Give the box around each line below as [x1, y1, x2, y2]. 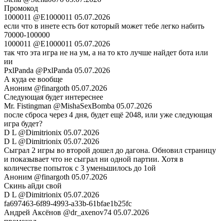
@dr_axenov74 [63, 208, 111, 217]
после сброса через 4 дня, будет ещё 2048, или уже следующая [4, 110, 212, 119]
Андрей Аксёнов [4, 208, 63, 217]
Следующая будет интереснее [4, 93, 103, 102]
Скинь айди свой [4, 182, 62, 190]
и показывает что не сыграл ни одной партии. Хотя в [4, 155, 184, 164]
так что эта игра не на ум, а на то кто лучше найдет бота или [4, 48, 208, 57]
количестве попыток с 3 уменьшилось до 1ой [4, 164, 156, 173]
